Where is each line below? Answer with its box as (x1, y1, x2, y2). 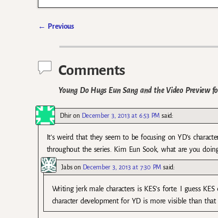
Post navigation (38, 31, 110, 43)
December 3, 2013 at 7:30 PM (82, 163, 162, 171)
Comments (58, 62, 125, 78)
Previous (46, 22, 74, 31)
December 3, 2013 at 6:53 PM (81, 111, 160, 119)
